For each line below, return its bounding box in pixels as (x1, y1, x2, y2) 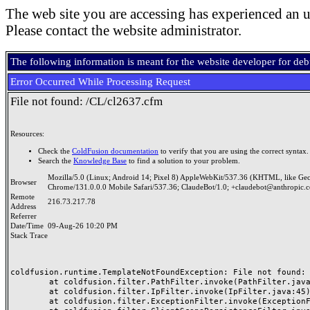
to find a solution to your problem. (127, 156, 240, 165)
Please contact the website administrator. (6, 22, 241, 39)
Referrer (10, 212, 41, 220)
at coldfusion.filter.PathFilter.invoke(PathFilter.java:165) (10, 277, 49, 286)
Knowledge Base (73, 156, 127, 165)
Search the (38, 156, 73, 165)
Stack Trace (10, 232, 48, 239)
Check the (38, 147, 72, 155)
